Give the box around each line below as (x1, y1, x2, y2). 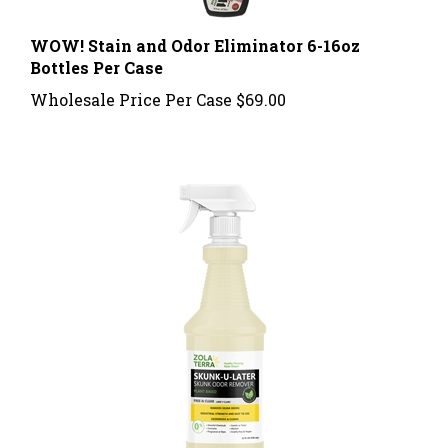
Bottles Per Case (30, 37, 163, 59)
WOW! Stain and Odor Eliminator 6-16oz (30, 15, 360, 37)
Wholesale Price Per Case (30, 69, 232, 91)
